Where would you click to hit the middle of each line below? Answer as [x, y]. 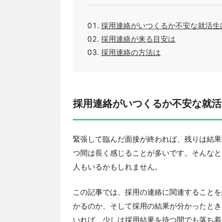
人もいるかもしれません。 [117, 167]
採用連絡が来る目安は [138, 39]
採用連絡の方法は [131, 52]
